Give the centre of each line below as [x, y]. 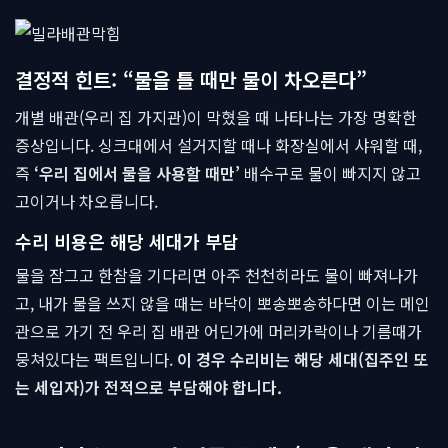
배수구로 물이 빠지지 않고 [330, 173]
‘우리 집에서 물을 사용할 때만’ [137, 173]
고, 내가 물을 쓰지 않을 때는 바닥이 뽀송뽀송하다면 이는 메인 [222, 303]
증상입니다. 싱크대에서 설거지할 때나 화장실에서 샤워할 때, [218, 145]
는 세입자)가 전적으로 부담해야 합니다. [148, 387]
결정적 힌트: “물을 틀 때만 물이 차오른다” [191, 79]
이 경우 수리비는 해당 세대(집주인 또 [302, 359]
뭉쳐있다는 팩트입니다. [96, 359]
